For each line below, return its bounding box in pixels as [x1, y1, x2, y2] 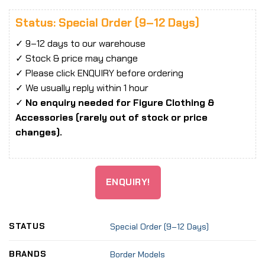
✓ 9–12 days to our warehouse [15, 37, 146, 50]
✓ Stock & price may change [15, 51, 138, 64]
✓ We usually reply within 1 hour [15, 81, 148, 94]
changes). [15, 125, 62, 138]
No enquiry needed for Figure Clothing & [25, 96, 214, 109]
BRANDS [9, 248, 47, 260]
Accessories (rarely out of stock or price [15, 111, 208, 124]
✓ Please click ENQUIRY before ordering [15, 66, 183, 79]
